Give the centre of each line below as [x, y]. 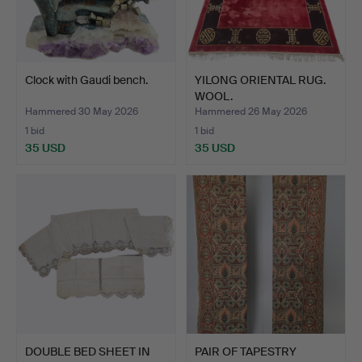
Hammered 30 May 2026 [82, 111]
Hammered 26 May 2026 [251, 111]
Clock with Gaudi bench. [86, 80]
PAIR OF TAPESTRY [246, 351]
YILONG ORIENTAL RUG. [260, 80]
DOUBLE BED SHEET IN [88, 351]
